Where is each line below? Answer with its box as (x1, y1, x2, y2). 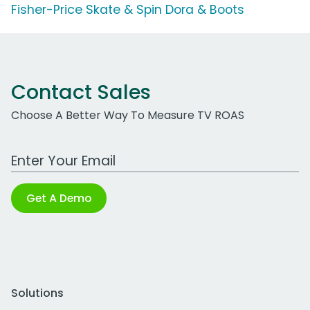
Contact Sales (11, 78, 151, 107)
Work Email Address (10, 145, 118, 162)
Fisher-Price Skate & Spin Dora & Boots (11, 1, 244, 19)
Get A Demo (26, 190, 91, 207)
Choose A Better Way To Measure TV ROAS (11, 107, 244, 124)
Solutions (11, 285, 64, 302)
